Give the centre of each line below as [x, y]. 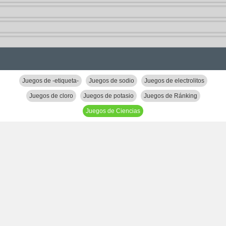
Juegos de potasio [108, 96]
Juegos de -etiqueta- [50, 81]
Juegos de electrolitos [174, 81]
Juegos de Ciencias [113, 111]
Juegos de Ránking [170, 96]
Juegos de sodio [111, 81]
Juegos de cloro [51, 96]
